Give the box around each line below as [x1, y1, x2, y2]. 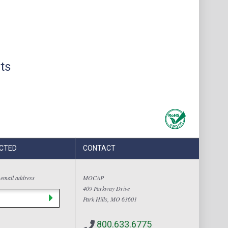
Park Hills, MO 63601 [83, 195, 137, 203]
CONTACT [83, 144, 116, 152]
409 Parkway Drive [83, 184, 130, 192]
